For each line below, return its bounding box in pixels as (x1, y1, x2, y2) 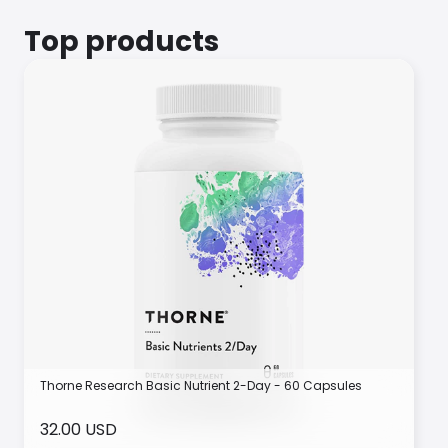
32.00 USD (40, 418, 117, 441)
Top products (24, 22, 219, 61)
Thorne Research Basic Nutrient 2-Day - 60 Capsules (40, 377, 362, 394)
